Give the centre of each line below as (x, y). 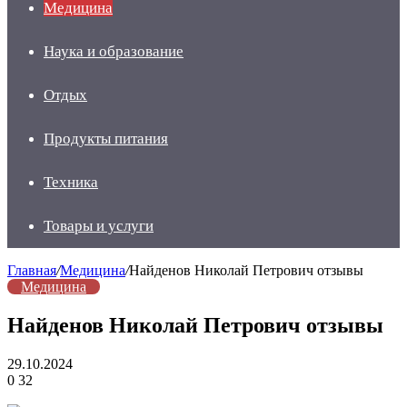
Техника (71, 182)
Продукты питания (106, 139)
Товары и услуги (99, 226)
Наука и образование (114, 51)
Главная (32, 270)
